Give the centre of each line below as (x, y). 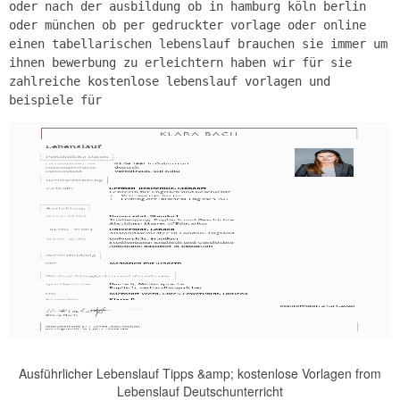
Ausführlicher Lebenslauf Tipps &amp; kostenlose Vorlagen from (200, 373)
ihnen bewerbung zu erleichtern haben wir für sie (180, 62)
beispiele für (55, 100)
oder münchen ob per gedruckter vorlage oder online (187, 25)
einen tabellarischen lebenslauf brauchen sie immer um (198, 44)
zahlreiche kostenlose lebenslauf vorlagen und (170, 81)
